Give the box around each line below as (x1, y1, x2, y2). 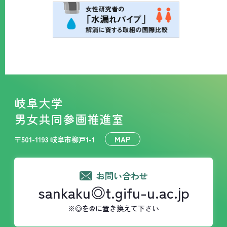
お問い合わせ (96, 169, 148, 182)
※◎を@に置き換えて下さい (68, 203, 159, 213)
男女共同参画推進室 (14, 109, 124, 128)
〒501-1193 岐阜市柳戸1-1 (14, 134, 95, 144)
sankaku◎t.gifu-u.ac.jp (37, 181, 190, 203)
